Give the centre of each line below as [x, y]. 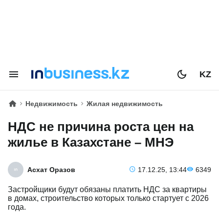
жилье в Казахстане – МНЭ [91, 142]
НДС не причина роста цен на [101, 127]
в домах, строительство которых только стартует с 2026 [108, 198]
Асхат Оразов [51, 170]
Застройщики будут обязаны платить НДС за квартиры [107, 189]
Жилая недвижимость [125, 104]
